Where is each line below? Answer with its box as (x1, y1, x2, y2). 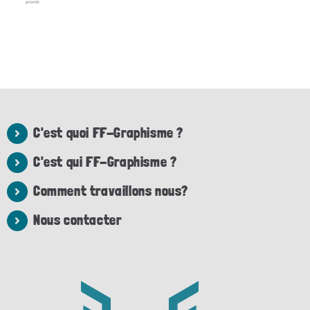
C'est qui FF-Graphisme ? (33, 154, 177, 170)
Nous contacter (33, 212, 122, 228)
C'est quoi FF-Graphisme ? (33, 125, 183, 141)
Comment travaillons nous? (33, 183, 188, 199)
